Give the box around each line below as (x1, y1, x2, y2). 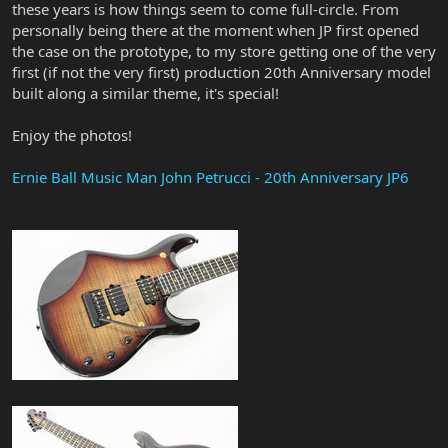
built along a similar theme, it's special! (12, 82, 279, 103)
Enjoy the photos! (12, 124, 132, 145)
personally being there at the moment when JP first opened (12, 19, 419, 40)
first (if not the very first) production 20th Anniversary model (12, 61, 431, 82)
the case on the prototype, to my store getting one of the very (12, 40, 436, 61)
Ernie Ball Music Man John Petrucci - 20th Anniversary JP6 (12, 166, 409, 187)
